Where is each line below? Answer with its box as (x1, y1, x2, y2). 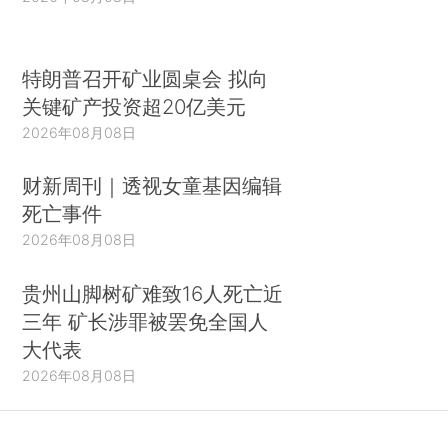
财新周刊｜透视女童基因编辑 (22, 173, 283, 199)
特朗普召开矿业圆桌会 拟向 (22, 65, 269, 91)
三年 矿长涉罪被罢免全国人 (22, 308, 269, 334)
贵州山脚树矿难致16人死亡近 (22, 280, 284, 306)
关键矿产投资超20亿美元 (22, 93, 247, 119)
